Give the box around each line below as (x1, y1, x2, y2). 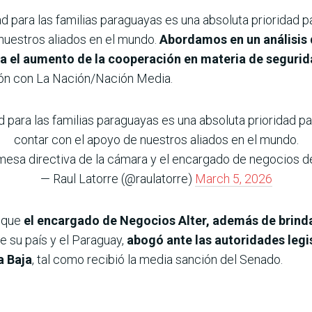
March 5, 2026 (194, 171, 272, 186)
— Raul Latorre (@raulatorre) (40, 171, 195, 186)
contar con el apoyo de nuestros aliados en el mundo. (13, 132, 299, 147)
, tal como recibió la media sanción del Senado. (32, 251, 283, 267)
